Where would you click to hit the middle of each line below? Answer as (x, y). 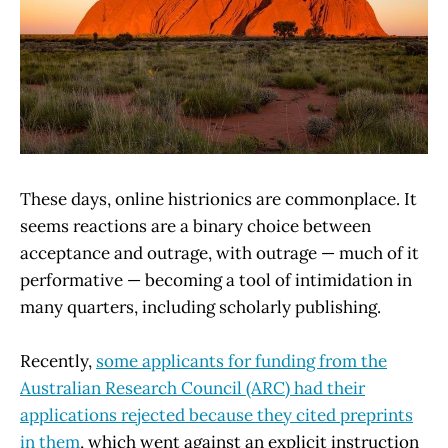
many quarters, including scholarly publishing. (200, 306)
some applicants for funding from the (241, 361)
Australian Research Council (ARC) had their (192, 388)
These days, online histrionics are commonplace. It (218, 198)
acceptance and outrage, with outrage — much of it (219, 252)
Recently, (58, 361)
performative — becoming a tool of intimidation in (216, 279)
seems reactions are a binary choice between (195, 225)
